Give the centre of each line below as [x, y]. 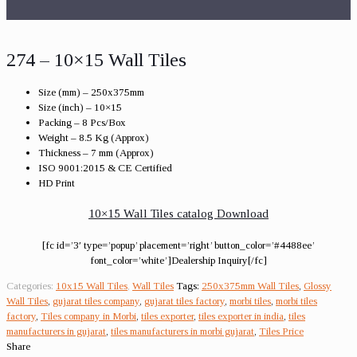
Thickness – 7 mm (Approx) [96, 152]
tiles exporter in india [241, 316]
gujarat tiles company [96, 300]
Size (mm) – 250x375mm [91, 92]
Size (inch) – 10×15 [80, 107]
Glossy [318, 285]
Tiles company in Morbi [88, 316]
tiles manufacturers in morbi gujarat [182, 331]
